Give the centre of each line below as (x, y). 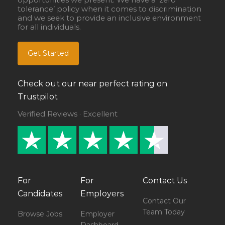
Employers (102, 194)
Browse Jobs (40, 214)
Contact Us (165, 181)
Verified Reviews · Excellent (68, 114)
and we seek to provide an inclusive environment (109, 18)
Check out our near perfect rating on (92, 84)
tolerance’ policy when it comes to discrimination (109, 9)
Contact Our (164, 201)
